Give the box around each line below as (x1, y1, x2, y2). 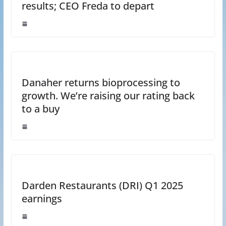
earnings (21, 192, 62, 205)
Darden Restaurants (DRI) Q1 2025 (21, 179, 183, 192)
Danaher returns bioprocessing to (21, 76, 180, 89)
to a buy (21, 102, 60, 116)
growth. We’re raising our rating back (21, 89, 195, 102)
